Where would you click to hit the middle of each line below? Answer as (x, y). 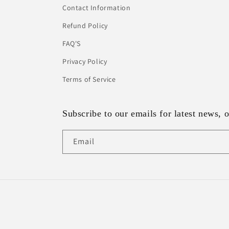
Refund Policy (85, 26)
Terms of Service (89, 79)
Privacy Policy (85, 62)
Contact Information (97, 8)
